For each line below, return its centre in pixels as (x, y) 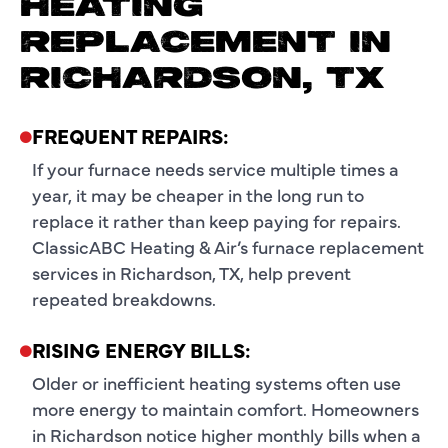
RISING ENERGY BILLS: (141, 349)
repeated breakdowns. (124, 298)
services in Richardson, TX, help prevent (191, 272)
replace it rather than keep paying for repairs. (216, 220)
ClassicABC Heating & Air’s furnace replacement (228, 246)
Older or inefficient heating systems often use (216, 382)
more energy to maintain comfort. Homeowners (225, 408)
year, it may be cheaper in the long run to (198, 194)
